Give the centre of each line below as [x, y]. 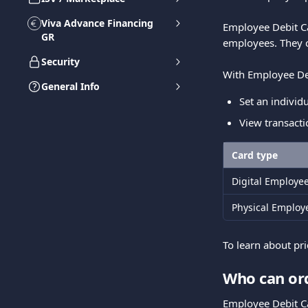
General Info [70, 86]
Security [60, 62]
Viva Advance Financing [97, 23]
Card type [255, 155]
